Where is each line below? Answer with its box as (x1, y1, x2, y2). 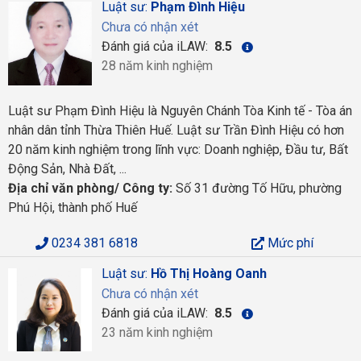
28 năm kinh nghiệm (101, 58, 213, 73)
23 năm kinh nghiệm (101, 324, 213, 340)
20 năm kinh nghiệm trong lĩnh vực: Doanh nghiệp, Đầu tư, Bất (8, 141, 348, 157)
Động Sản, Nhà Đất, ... (8, 160, 127, 176)
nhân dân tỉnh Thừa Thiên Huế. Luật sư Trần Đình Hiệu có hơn (8, 122, 344, 138)
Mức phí (264, 234, 313, 251)
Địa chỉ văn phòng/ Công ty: (8, 180, 172, 196)
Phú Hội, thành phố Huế (8, 199, 137, 215)
